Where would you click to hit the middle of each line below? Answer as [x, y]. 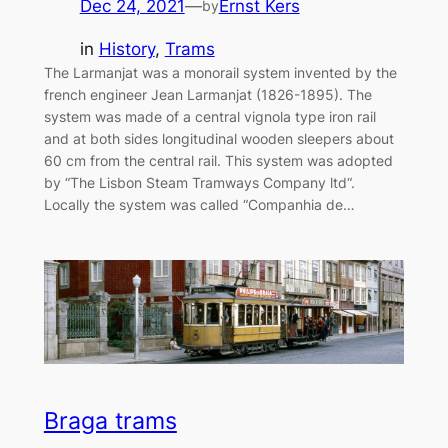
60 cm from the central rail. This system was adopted [218, 161]
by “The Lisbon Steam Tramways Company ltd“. [199, 183]
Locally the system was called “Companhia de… [199, 205]
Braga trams [110, 420]
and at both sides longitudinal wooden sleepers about [218, 139]
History [126, 49]
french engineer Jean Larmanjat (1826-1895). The [207, 95]
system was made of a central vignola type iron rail [209, 117]
